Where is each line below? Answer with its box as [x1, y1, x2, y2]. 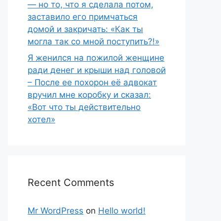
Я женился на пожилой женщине [28, 53, 164, 63]
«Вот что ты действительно [28, 102, 141, 112]
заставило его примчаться [28, 11, 138, 22]
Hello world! [98, 206, 146, 216]
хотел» [28, 114, 55, 124]
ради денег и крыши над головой [28, 65, 166, 75]
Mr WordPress [28, 206, 83, 216]
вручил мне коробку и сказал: [28, 90, 151, 100]
